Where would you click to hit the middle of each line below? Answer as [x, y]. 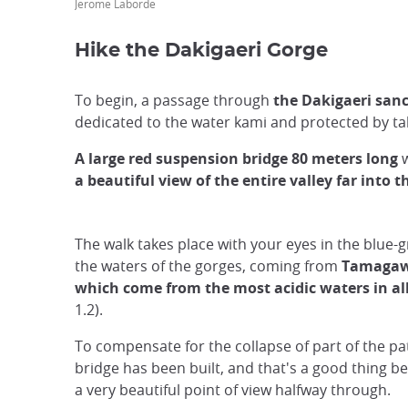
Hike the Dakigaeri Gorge [201, 51]
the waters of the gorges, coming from [208, 266]
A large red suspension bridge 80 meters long [236, 158]
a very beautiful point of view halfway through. [233, 390]
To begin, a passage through [174, 100]
